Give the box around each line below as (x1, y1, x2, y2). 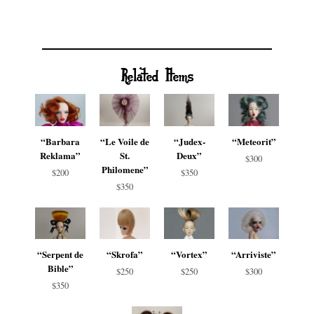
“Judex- (173, 134, 205, 148)
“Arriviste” (231, 247, 276, 261)
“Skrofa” (107, 247, 143, 261)
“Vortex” (171, 247, 207, 261)
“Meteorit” (231, 134, 276, 148)
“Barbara (41, 134, 80, 148)
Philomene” (101, 162, 149, 176)
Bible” (47, 261, 74, 275)
